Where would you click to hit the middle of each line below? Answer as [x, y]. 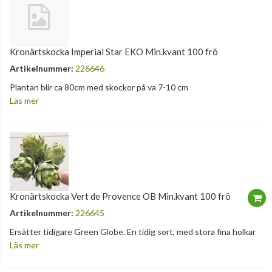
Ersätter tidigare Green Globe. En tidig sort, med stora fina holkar [133, 232]
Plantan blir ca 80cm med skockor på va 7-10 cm [99, 87]
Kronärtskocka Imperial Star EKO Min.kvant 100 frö [114, 52]
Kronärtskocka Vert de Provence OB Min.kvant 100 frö [120, 196]
